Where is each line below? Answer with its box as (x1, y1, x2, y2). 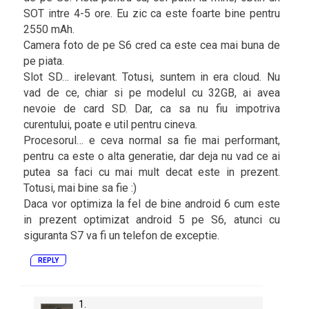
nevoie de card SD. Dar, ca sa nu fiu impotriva (23, 101, 280, 115)
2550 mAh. (23, 22, 75, 36)
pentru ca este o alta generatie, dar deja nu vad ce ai (23, 149, 280, 163)
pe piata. (23, 54, 65, 68)
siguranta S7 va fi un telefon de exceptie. (23, 228, 220, 242)
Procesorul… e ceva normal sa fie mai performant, (23, 133, 280, 147)
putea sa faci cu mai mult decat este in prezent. (23, 165, 280, 179)
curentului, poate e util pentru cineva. (23, 117, 198, 131)
